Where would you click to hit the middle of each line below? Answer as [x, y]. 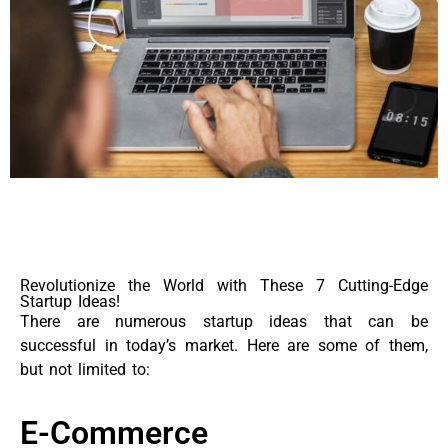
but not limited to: [85, 370]
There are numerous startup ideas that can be [224, 322]
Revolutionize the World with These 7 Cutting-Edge [224, 286]
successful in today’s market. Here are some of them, [224, 346]
